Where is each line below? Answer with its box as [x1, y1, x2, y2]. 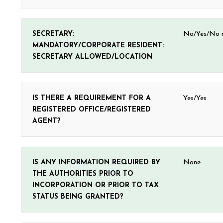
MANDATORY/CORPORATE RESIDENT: [32, 42, 164, 49]
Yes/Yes [183, 95, 207, 102]
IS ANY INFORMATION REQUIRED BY [32, 159, 160, 166]
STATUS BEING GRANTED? [32, 193, 123, 201]
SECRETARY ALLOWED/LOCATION [32, 53, 152, 61]
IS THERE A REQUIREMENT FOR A [32, 95, 151, 102]
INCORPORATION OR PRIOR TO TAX [32, 182, 159, 189]
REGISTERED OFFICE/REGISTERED [32, 106, 151, 113]
